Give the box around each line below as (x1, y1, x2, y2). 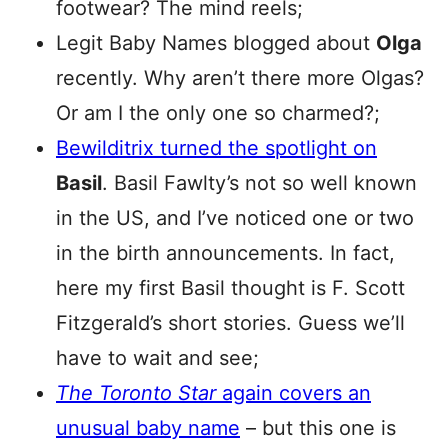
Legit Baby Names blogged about (56, 31, 376, 55)
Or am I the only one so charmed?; (56, 101, 380, 125)
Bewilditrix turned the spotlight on (56, 136, 377, 160)
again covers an (216, 381, 371, 405)
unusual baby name (56, 416, 240, 440)
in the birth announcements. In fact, (56, 241, 395, 265)
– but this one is (240, 416, 396, 440)
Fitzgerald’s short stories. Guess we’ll (56, 311, 405, 335)
